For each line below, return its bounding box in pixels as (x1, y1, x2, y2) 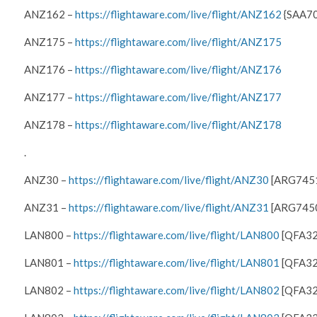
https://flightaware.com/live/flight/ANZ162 (75, 7, 282, 21)
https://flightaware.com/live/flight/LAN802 (74, 283, 279, 296)
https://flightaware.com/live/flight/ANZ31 (69, 200, 269, 214)
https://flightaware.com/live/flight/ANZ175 (75, 35, 282, 48)
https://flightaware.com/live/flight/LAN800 (74, 228, 279, 241)
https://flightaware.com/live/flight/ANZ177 (75, 90, 282, 103)
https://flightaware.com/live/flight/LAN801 (74, 255, 279, 269)
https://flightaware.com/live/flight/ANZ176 (75, 62, 282, 76)
